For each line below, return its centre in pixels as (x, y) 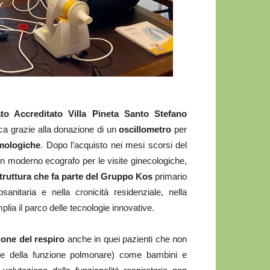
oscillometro (145, 129)
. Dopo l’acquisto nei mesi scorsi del (114, 145)
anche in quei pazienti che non (126, 239)
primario (171, 176)
